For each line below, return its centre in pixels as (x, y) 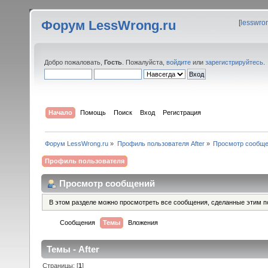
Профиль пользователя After (161, 143)
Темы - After (73, 249)
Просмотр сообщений (107, 183)
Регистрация (182, 112)
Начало (61, 112)
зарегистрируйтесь (234, 62)
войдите (179, 62)
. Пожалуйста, (144, 62)
